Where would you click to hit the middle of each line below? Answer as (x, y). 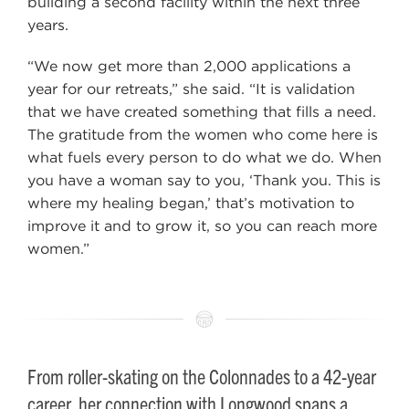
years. (48, 25)
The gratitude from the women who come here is (203, 134)
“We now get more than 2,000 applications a (189, 66)
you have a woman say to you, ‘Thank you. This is (204, 180)
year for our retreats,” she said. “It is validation (191, 89)
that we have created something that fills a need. (202, 111)
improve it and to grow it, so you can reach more (202, 225)
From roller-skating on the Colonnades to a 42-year (202, 375)
